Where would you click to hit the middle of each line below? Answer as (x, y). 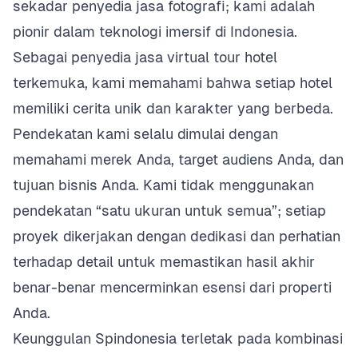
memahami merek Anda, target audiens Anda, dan (178, 159)
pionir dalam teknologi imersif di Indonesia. (155, 32)
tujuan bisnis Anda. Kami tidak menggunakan (163, 185)
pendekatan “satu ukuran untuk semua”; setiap (169, 211)
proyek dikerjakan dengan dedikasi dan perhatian (177, 236)
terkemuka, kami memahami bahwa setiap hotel (173, 83)
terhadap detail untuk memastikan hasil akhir (164, 262)
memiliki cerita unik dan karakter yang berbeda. (173, 108)
